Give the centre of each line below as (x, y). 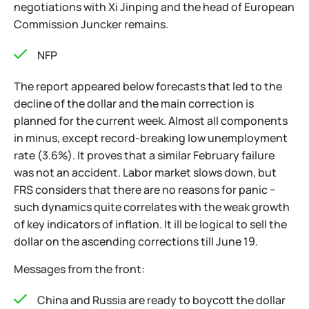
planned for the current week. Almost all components (151, 121)
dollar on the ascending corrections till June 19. (136, 241)
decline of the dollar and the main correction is (134, 103)
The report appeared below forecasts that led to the (148, 86)
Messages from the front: (79, 269)
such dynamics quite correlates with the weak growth (152, 207)
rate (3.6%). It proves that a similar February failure (144, 155)
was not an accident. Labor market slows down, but (145, 172)
